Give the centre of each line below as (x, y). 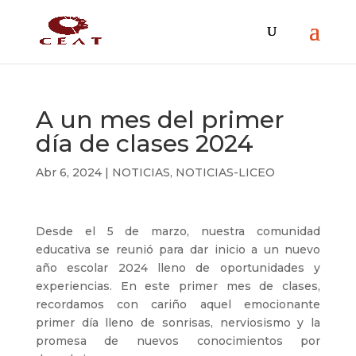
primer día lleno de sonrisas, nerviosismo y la (178, 323)
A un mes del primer (160, 120)
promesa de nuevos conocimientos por (178, 341)
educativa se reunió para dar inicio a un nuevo (178, 250)
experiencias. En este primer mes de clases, (178, 286)
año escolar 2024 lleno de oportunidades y (178, 268)
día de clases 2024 (144, 143)
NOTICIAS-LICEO (225, 172)
